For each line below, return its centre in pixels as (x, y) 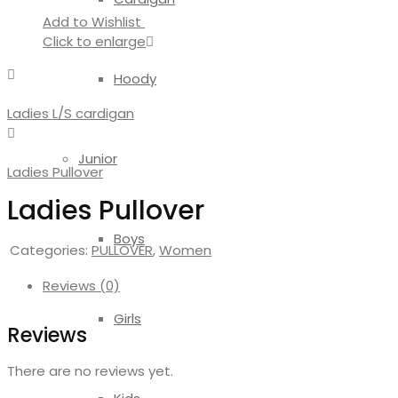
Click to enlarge (94, 42)
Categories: (49, 250)
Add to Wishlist (92, 21)
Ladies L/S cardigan (71, 114)
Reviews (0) (81, 285)
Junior (98, 159)
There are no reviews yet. (90, 371)
